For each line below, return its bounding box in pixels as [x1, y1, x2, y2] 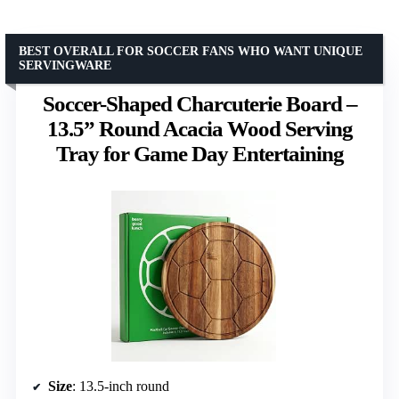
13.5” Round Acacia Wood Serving [46, 116, 353, 141]
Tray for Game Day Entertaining [55, 141, 344, 166]
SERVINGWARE [19, 58, 111, 72]
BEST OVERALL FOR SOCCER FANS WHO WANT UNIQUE [19, 44, 362, 58]
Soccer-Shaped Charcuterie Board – [42, 91, 357, 116]
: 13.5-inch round [72, 379, 169, 395]
